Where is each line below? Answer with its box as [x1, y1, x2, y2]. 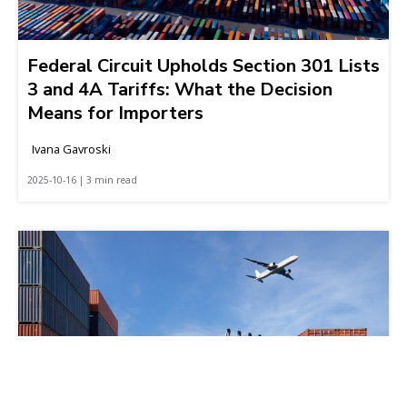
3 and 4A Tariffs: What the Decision [27, 76, 333, 102]
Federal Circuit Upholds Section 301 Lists [27, 53, 380, 78]
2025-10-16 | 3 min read [27, 173, 137, 186]
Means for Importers [27, 100, 203, 125]
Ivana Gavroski [32, 140, 111, 157]
